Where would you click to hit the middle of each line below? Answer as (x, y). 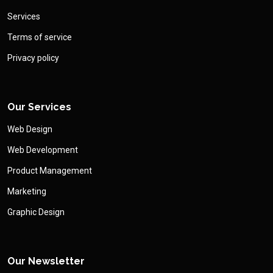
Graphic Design (36, 212)
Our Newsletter (46, 261)
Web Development (43, 150)
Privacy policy (33, 58)
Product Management (50, 171)
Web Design (30, 129)
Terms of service (40, 37)
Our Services (39, 107)
